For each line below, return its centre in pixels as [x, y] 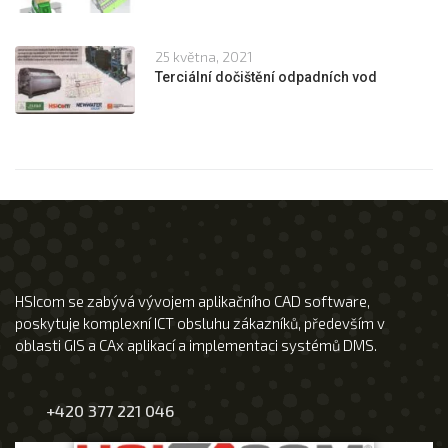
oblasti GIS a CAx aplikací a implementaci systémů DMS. [196, 344]
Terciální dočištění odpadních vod [266, 76]
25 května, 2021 [204, 56]
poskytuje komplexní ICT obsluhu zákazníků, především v [200, 322]
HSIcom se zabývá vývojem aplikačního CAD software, [192, 300]
